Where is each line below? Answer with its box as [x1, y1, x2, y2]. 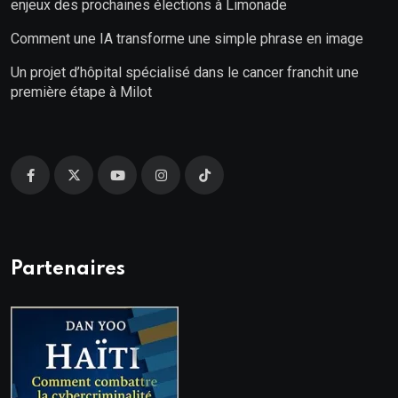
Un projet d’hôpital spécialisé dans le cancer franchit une [11, 64, 359, 82]
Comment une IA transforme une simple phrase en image [11, 30, 363, 48]
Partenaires [11, 259, 125, 280]
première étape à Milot [11, 84, 152, 101]
